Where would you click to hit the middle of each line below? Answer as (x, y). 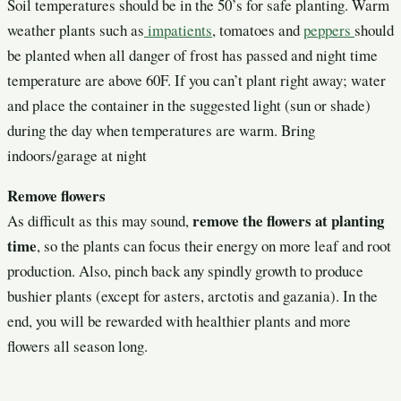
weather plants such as (76, 30)
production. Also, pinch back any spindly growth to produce (185, 270)
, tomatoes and (258, 30)
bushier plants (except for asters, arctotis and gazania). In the (192, 295)
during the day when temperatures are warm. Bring (161, 130)
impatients (178, 30)
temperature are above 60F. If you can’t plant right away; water (196, 80)
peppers (329, 30)
